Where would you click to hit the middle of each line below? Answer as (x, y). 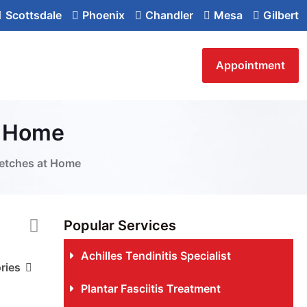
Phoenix (103, 15)
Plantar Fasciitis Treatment (150, 288)
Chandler (169, 15)
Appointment (250, 65)
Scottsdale (34, 15)
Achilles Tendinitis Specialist (156, 256)
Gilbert (281, 15)
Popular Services (120, 225)
